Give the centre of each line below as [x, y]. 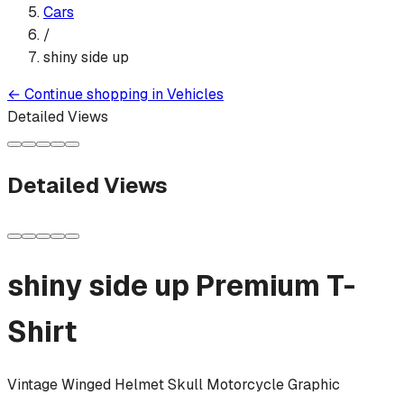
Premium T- [275, 285]
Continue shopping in [94, 94]
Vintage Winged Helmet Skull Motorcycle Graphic [174, 385]
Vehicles [195, 94]
